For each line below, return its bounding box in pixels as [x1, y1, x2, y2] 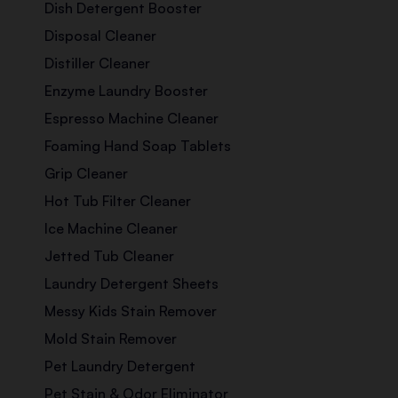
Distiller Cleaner [44, 54, 150, 73]
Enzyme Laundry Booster [44, 82, 208, 100]
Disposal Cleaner [44, 27, 156, 45]
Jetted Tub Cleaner [44, 247, 174, 266]
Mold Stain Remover [44, 330, 177, 348]
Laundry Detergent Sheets [44, 275, 219, 293]
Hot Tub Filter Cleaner [44, 192, 191, 211]
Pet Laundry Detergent [44, 357, 195, 376]
